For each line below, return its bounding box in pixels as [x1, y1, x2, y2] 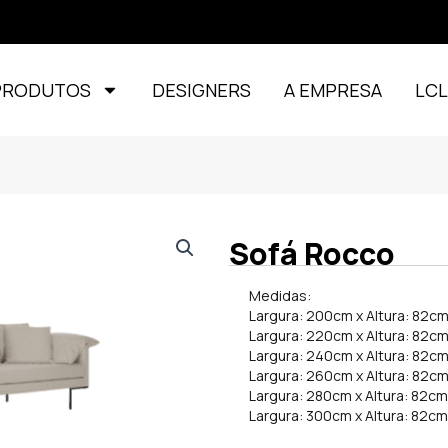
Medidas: [249, 286, 312, 305]
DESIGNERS [152, 78, 252, 102]
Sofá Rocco [229, 233, 396, 274]
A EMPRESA [284, 78, 383, 102]
